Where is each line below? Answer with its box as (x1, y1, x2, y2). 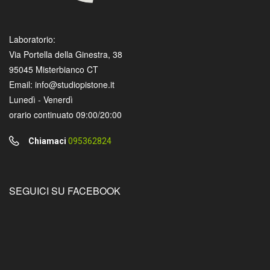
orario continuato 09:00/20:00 (9, 108, 122, 121)
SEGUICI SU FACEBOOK (9, 183, 121, 198)
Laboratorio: (9, 33, 55, 45)
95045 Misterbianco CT (9, 63, 98, 75)
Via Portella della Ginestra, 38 (9, 48, 122, 60)
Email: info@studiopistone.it (9, 78, 115, 90)
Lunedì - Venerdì (9, 93, 73, 105)
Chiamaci (28, 136, 68, 146)
